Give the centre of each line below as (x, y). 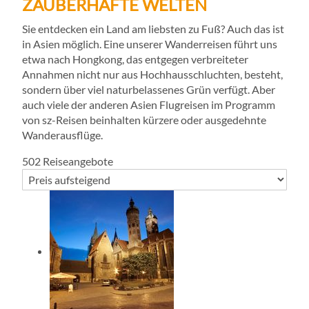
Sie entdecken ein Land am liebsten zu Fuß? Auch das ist (153, 29)
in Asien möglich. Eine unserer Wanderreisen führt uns (150, 44)
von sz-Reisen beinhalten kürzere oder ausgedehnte (144, 120)
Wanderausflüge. (62, 135)
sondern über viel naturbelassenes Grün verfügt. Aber (149, 90)
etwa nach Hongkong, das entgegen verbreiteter (135, 59)
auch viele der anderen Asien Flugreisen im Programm (149, 105)
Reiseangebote (77, 161)
